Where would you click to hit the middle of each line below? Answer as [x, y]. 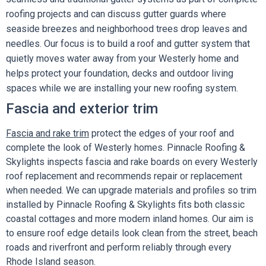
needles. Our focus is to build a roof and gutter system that [128, 44]
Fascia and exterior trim [82, 109]
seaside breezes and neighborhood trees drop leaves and [126, 29]
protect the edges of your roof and [161, 133]
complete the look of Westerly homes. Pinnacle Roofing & [126, 148]
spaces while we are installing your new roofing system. [122, 88]
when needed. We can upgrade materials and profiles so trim [131, 190]
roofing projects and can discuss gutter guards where [116, 14]
